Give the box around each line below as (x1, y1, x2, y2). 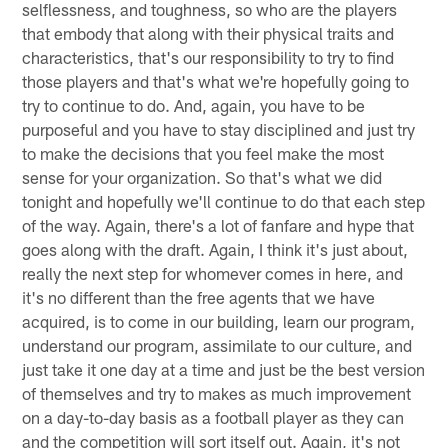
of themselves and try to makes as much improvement (22, 382, 412, 403)
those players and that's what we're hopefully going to (22, 70, 410, 91)
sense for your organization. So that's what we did (22, 166, 383, 187)
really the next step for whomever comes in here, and (22, 262, 404, 283)
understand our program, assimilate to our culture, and (22, 334, 413, 355)
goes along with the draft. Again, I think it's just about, (22, 238, 409, 259)
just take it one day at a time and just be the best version (22, 358, 426, 379)
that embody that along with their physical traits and (22, 22, 395, 43)
